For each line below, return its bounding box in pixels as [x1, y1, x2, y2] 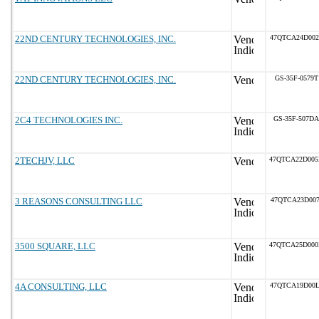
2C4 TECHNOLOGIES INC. [15, 115, 122, 125]
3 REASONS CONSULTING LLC [15, 196, 142, 206]
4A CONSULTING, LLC [15, 281, 107, 292]
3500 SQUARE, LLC [15, 241, 95, 251]
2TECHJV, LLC [15, 155, 75, 166]
